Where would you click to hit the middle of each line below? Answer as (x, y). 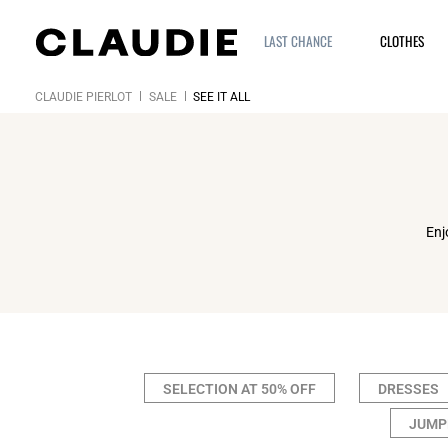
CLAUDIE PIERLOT (83, 97)
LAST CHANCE (297, 41)
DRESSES (408, 389)
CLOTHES (401, 41)
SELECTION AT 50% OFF (239, 389)
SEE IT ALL (221, 97)
